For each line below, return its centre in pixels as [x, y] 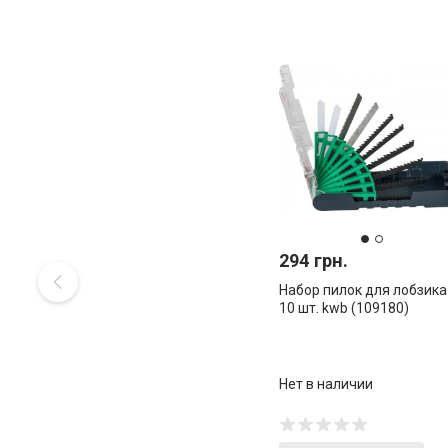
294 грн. [313, 261]
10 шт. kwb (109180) [344, 308]
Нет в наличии [326, 383]
